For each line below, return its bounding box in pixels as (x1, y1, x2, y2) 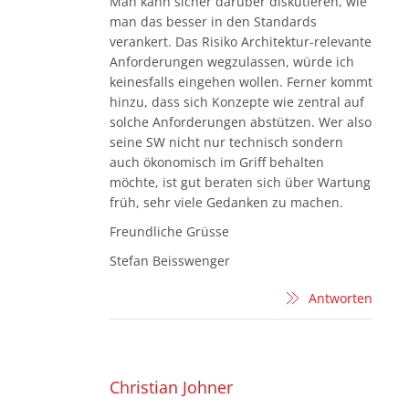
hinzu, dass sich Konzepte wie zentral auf (110, 93, 364, 111)
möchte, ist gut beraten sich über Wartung (110, 173, 371, 192)
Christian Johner (110, 375, 233, 398)
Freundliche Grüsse (110, 223, 229, 241)
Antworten (309, 289, 372, 308)
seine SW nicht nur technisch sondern (110, 133, 343, 152)
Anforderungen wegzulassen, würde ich (110, 53, 354, 71)
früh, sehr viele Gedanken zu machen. (110, 194, 343, 212)
